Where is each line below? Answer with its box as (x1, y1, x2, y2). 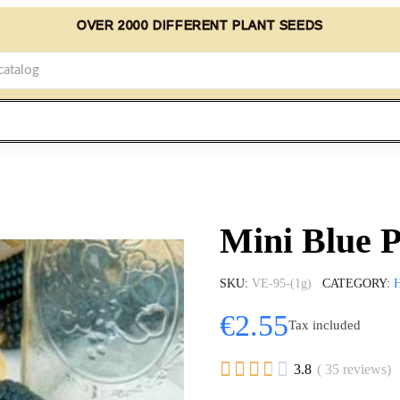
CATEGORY (322, 276, 387, 290)
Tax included (288, 318, 361, 333)
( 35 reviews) (317, 361, 391, 377)
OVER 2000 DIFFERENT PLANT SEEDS (77, 18, 323, 32)
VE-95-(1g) (252, 276, 312, 290)
